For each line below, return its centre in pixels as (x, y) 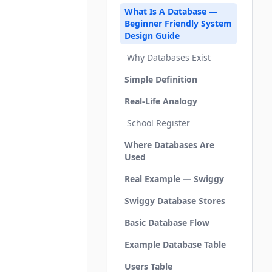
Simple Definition (161, 79)
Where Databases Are (169, 145)
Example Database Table (175, 244)
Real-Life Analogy (161, 101)
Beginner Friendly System (178, 23)
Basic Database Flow (167, 223)
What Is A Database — (171, 11)
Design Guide (152, 36)
